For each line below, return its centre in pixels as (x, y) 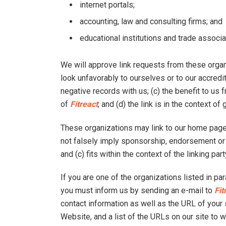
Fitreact (84, 104)
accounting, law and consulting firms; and (151, 22)
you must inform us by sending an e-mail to (137, 191)
